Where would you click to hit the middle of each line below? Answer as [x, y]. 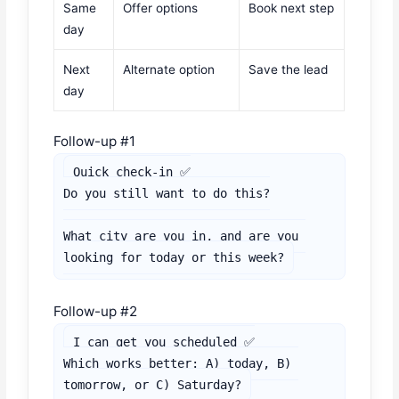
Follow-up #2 [96, 311]
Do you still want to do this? [167, 193]
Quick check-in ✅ [132, 171]
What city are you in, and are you [181, 236]
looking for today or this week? [174, 257]
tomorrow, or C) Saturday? [153, 384]
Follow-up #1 [95, 141]
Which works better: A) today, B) [178, 363]
